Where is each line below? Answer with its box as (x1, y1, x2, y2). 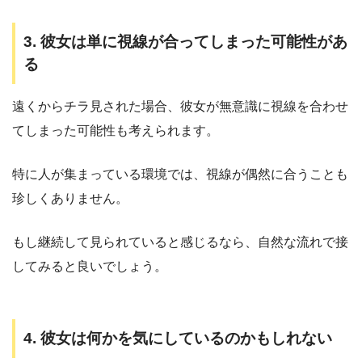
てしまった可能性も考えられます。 (12, 124, 219, 138)
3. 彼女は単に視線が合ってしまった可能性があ (23, 32, 347, 50)
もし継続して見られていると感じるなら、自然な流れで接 (12, 235, 348, 250)
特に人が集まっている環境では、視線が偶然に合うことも (12, 167, 348, 182)
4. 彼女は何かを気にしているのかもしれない (23, 330, 332, 347)
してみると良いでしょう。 (12, 259, 167, 274)
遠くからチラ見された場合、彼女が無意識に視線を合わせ (12, 99, 348, 114)
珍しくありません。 (12, 192, 128, 206)
